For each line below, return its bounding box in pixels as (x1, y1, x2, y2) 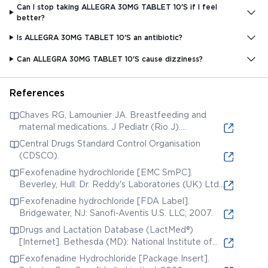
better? (17, 13, 45, 22)
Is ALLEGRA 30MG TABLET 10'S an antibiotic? (17, 32, 183, 42)
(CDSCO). (19, 150, 59, 160)
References (10, 87, 65, 99)
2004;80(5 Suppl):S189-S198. (19, 133, 138, 144)
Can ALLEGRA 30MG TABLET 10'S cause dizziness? (17, 54, 203, 63)
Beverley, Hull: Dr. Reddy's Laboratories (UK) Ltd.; (19, 179, 223, 189)
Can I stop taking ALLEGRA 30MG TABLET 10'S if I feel (17, 2, 218, 11)
